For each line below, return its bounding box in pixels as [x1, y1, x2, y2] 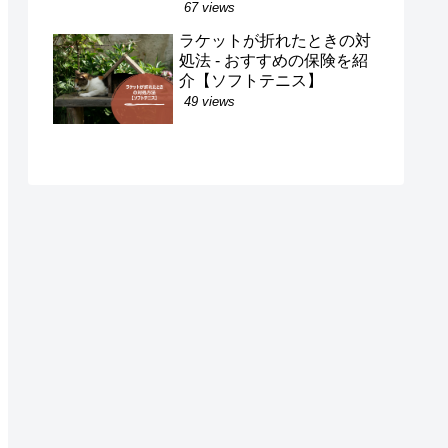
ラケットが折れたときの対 [179, 32, 371, 50]
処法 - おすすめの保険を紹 [179, 52, 368, 70]
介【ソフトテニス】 [179, 72, 323, 90]
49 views [184, 94, 235, 110]
